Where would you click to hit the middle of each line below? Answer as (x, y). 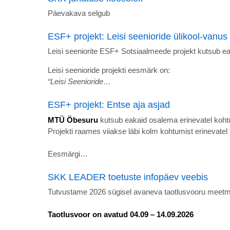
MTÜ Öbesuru (73, 120)
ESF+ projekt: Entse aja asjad (109, 105)
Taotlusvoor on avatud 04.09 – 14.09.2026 (121, 214)
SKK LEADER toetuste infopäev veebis (128, 177)
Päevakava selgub (79, 13)
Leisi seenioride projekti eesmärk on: (109, 70)
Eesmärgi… (68, 154)
